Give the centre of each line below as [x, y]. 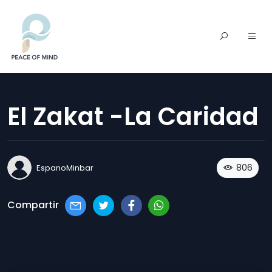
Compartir [33, 205]
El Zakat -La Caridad [133, 117]
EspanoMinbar [65, 168]
